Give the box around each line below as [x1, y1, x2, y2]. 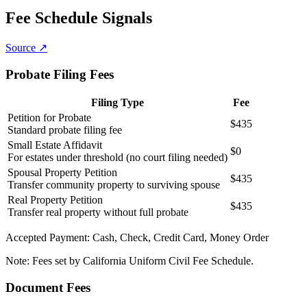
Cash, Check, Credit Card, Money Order [93, 232, 269, 244]
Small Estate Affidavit [8, 139, 102, 151]
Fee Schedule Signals [5, 9, 152, 27]
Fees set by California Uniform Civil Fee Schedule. [32, 255, 254, 267]
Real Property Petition [8, 194, 103, 206]
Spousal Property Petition [8, 167, 117, 179]
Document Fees [5, 280, 90, 295]
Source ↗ [5, 42, 47, 54]
